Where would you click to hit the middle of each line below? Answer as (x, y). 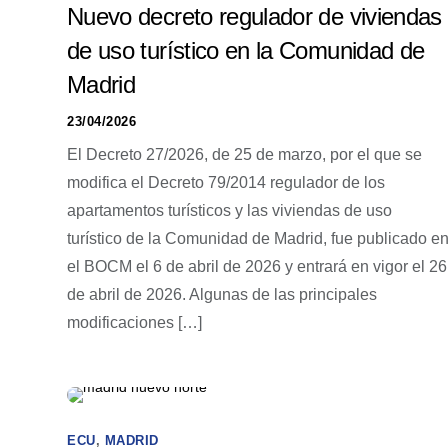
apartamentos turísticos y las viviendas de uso (229, 210)
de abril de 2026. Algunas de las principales (222, 294)
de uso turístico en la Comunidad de (246, 50)
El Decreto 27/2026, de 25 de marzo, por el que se (244, 154)
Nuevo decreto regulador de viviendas (254, 16)
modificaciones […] (134, 322)
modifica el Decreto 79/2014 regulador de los (226, 182)
